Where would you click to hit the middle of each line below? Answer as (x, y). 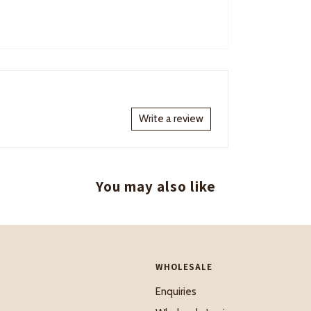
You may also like (155, 186)
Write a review (171, 118)
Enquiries (176, 292)
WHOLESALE (184, 267)
